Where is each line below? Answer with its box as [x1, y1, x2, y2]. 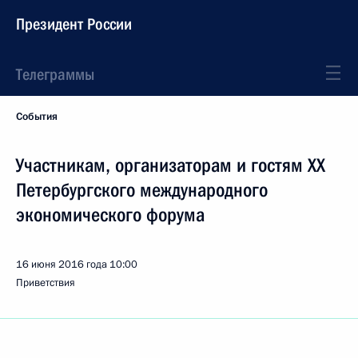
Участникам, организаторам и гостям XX [16, 154, 325, 177]
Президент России [16, 14, 132, 34]
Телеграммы [16, 65, 94, 84]
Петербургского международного [16, 179, 268, 201]
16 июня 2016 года [16, 257, 107, 272]
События [16, 109, 58, 124]
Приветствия [16, 276, 75, 290]
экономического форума [16, 204, 205, 226]
